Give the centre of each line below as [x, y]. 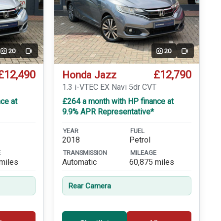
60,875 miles [151, 162]
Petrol [140, 140]
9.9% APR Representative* [108, 112]
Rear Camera [89, 186]
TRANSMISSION [85, 153]
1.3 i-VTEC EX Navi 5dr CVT [109, 87]
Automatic [79, 162]
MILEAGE [143, 153]
